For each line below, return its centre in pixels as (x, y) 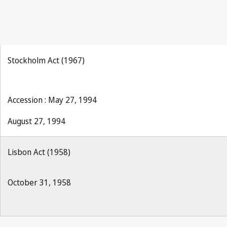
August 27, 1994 (36, 121)
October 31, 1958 (39, 182)
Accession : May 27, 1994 (52, 100)
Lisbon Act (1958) (39, 152)
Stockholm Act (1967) (46, 60)
